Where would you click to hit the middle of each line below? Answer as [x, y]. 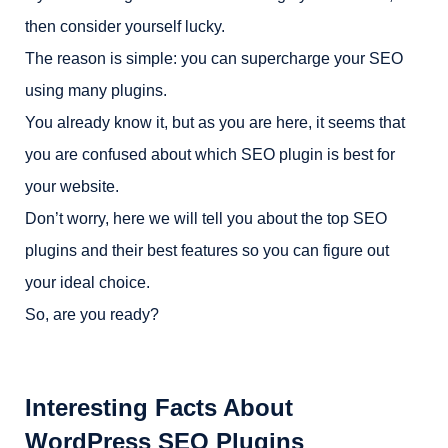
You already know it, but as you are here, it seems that [215, 122]
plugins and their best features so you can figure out [207, 250]
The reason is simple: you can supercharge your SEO [214, 58]
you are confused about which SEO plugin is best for [210, 154]
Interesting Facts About [159, 407]
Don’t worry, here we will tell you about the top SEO [206, 218]
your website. [72, 186]
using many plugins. [96, 90]
